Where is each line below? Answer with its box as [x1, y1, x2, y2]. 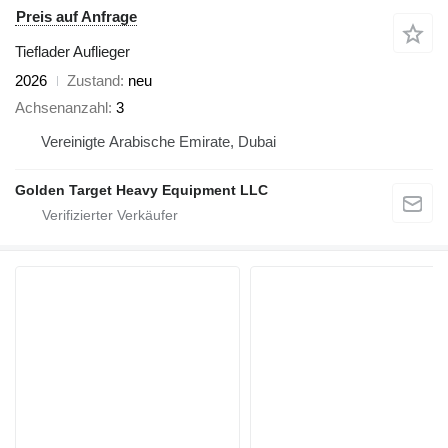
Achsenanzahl [15, 98, 108, 116]
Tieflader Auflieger [15, 43, 130, 61]
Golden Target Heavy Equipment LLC [15, 181, 268, 198]
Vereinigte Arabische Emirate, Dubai [41, 132, 276, 150]
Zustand [67, 72, 120, 90]
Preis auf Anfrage [16, 8, 137, 26]
